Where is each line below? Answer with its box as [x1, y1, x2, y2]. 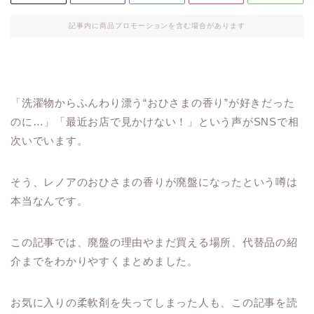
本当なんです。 [11, 195, 88, 207]
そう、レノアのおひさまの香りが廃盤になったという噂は [11, 176, 298, 189]
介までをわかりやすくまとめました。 [11, 255, 198, 268]
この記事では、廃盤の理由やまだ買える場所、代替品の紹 [11, 236, 298, 249]
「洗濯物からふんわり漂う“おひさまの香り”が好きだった [11, 97, 295, 109]
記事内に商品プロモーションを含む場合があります [68, 22, 246, 30]
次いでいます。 [11, 135, 88, 147]
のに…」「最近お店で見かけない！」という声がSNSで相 [11, 116, 299, 128]
